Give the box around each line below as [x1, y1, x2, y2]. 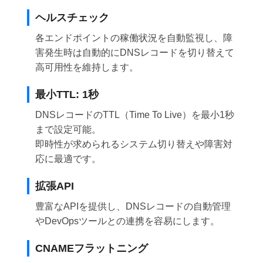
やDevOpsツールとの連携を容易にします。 [35, 216, 220, 227]
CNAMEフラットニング [35, 242, 149, 255]
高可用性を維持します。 [35, 62, 139, 73]
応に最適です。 [35, 154, 102, 164]
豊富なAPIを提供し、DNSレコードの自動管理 [35, 201, 231, 212]
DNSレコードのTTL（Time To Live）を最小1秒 [35, 110, 235, 120]
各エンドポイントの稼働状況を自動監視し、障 [35, 33, 233, 43]
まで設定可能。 [35, 124, 102, 135]
